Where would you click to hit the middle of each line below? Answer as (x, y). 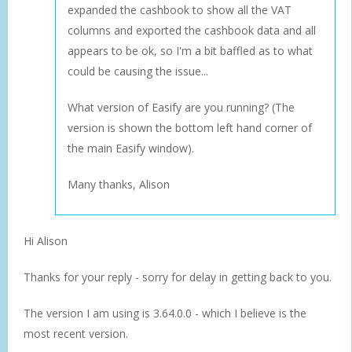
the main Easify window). (131, 148)
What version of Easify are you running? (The (181, 107)
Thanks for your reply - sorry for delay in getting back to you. (178, 277)
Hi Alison (46, 240)
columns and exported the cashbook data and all (192, 30)
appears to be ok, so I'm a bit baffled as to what (190, 50)
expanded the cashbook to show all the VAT (180, 9)
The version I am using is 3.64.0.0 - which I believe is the (165, 313)
